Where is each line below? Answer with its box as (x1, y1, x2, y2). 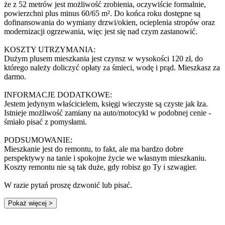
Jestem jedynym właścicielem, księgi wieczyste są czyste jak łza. (4, 99, 208, 108)
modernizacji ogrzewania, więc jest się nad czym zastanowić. (4, 27, 197, 36)
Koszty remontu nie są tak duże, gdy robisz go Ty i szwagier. (4, 162, 197, 171)
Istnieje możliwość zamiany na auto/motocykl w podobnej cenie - (4, 108, 211, 117)
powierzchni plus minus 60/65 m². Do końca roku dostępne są (4, 9, 200, 18)
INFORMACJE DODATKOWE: (4, 90, 112, 99)
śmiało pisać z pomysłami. (4, 117, 87, 126)
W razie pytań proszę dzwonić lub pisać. (4, 180, 132, 189)
